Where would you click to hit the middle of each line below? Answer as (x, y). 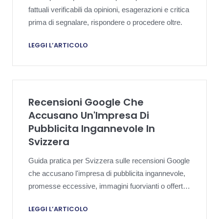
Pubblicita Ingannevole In (92, 128)
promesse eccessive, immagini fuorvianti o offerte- (109, 186)
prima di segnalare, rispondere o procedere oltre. (105, 22)
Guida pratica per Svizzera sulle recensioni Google (109, 160)
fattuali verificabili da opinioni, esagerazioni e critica (109, 10)
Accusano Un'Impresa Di (89, 115)
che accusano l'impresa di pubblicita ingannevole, (107, 173)
